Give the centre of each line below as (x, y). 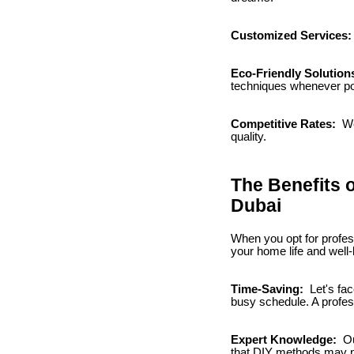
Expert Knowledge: (285, 339)
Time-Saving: (269, 289)
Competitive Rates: (285, 124)
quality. (249, 136)
